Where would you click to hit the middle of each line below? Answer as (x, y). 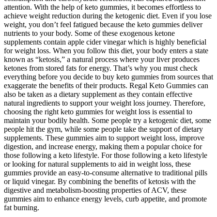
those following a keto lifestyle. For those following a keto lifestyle (106, 155)
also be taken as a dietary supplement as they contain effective (98, 94)
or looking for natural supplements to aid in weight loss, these (97, 164)
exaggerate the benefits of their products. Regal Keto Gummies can (106, 86)
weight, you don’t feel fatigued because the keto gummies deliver (103, 25)
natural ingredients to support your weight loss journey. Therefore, (105, 103)
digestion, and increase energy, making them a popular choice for (103, 147)
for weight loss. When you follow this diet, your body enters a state (106, 51)
